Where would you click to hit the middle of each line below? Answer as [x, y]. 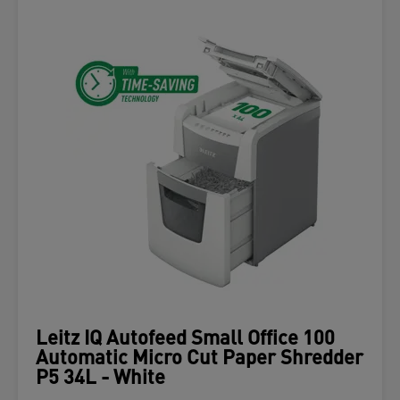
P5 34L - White [100, 379]
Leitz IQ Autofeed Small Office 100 [185, 340]
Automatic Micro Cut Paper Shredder [200, 359]
